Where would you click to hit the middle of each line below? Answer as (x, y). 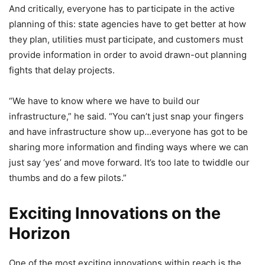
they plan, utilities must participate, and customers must (126, 39)
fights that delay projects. (62, 70)
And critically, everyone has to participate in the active (122, 8)
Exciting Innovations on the (115, 213)
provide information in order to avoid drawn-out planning (128, 54)
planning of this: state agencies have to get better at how (127, 24)
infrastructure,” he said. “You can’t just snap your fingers (126, 116)
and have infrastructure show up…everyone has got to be (128, 131)
